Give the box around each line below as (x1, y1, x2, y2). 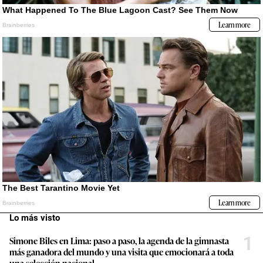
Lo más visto (9, 212, 60, 223)
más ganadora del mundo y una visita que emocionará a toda (9, 245, 234, 258)
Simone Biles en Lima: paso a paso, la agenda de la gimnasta (9, 234, 229, 247)
